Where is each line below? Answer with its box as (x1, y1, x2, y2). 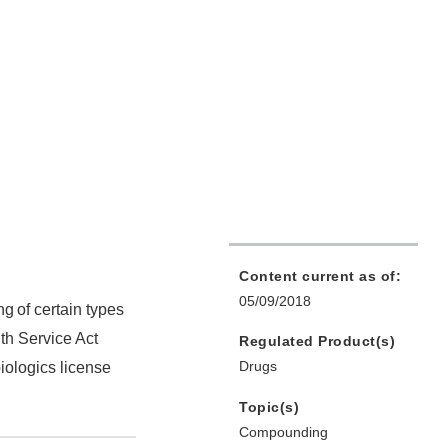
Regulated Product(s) (239, 333, 395, 350)
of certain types (17, 301, 124, 319)
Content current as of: (239, 268, 401, 285)
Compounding (239, 424, 328, 441)
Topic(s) (239, 399, 299, 416)
